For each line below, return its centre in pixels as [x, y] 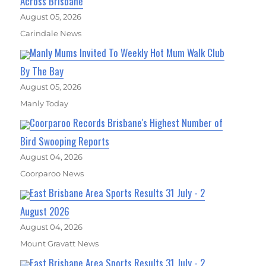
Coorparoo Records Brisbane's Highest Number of [126, 123]
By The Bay [42, 71]
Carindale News [51, 34]
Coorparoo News [52, 174]
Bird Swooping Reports [65, 141]
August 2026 [45, 211]
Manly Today [45, 104]
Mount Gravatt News [60, 244]
